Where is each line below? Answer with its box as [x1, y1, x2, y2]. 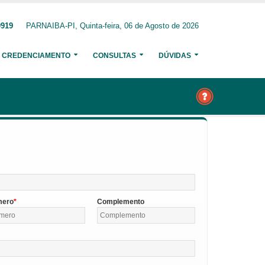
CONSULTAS [93, 51, 136, 60]
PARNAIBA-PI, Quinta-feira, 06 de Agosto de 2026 [26, 22, 199, 30]
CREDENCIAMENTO [2, 51, 70, 60]
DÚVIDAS [159, 51, 191, 60]
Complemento [96, 198, 144, 206]
